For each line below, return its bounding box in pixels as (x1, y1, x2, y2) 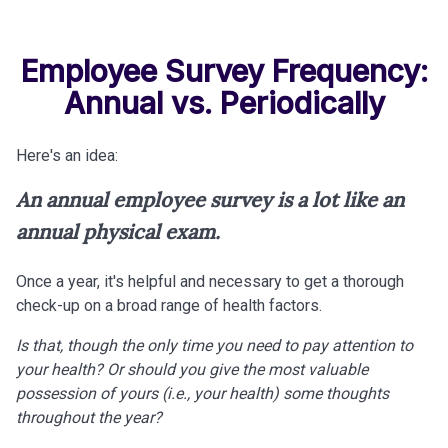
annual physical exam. (16, 219, 220, 244)
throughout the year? (16, 408, 162, 427)
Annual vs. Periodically (63, 85, 385, 121)
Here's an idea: (16, 146, 118, 165)
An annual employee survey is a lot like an (16, 187, 404, 212)
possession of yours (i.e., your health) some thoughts (16, 384, 389, 403)
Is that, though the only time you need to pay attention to (16, 336, 413, 355)
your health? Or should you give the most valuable (16, 360, 368, 379)
